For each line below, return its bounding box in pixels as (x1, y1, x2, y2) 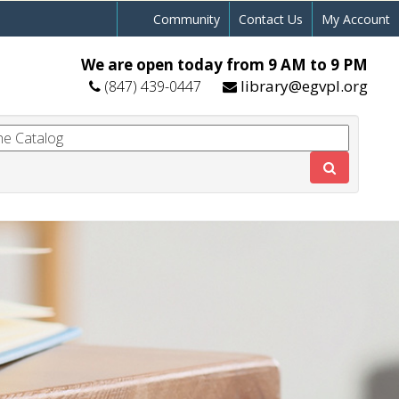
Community (153, 10, 220, 28)
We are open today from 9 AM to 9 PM (81, 54, 368, 75)
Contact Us (239, 10, 303, 28)
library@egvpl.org (240, 76, 368, 96)
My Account (322, 10, 390, 28)
